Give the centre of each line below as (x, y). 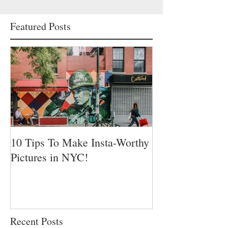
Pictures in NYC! (49, 157)
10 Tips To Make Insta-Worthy (80, 142)
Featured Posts (40, 26)
